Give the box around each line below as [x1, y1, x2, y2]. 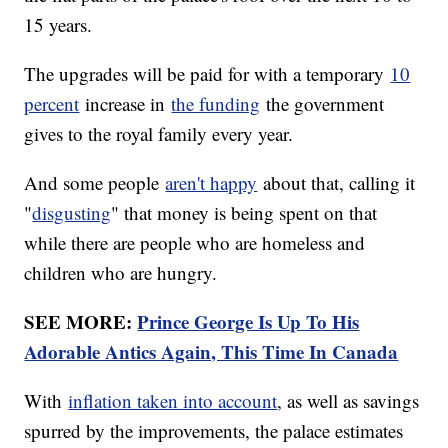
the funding [171, 91, 261, 117]
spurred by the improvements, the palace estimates [24, 418, 404, 444]
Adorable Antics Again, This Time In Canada [24, 338, 399, 366]
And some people [24, 170, 166, 196]
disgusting [32, 200, 112, 226]
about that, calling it [257, 170, 416, 196]
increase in [79, 91, 172, 117]
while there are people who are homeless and [24, 230, 366, 256]
